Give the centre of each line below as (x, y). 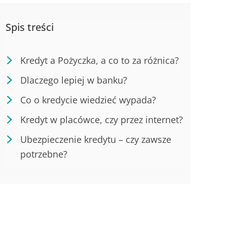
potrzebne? (44, 154)
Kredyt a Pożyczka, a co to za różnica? (100, 61)
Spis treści (30, 27)
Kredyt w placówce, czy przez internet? (102, 120)
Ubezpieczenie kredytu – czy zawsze (96, 140)
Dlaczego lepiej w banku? (74, 80)
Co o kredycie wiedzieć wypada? (88, 100)
